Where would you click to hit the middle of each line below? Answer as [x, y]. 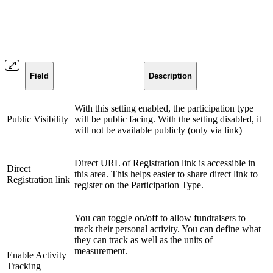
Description [170, 76]
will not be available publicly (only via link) [158, 130]
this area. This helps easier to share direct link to [166, 174]
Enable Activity [37, 255]
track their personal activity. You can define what [168, 229]
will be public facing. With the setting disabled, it [168, 119]
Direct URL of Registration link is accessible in [165, 163]
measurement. [101, 250]
